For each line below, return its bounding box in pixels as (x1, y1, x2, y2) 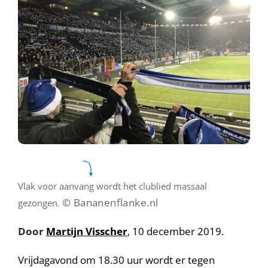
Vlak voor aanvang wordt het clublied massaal (18, 180, 207, 192)
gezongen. (18, 197, 62, 209)
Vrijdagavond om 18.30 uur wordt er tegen (18, 253, 215, 267)
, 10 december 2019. (127, 224, 224, 238)
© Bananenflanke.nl (62, 196, 159, 209)
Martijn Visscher (46, 224, 127, 238)
